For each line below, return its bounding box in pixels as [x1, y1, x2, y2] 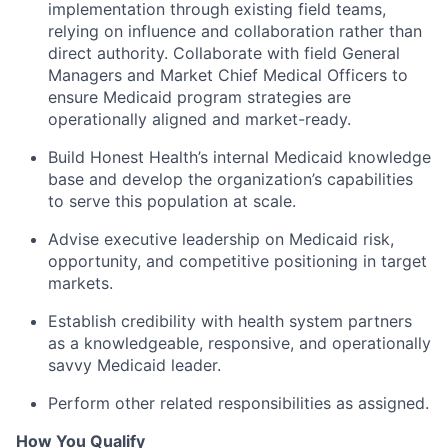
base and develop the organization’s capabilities [48, 169, 413, 190]
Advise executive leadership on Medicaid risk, [48, 229, 394, 250]
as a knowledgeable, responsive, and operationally [48, 333, 431, 354]
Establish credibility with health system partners [48, 311, 412, 332]
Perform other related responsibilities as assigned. [48, 393, 429, 414]
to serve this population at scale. [48, 191, 296, 212]
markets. [48, 273, 113, 294]
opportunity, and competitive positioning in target [48, 251, 427, 272]
